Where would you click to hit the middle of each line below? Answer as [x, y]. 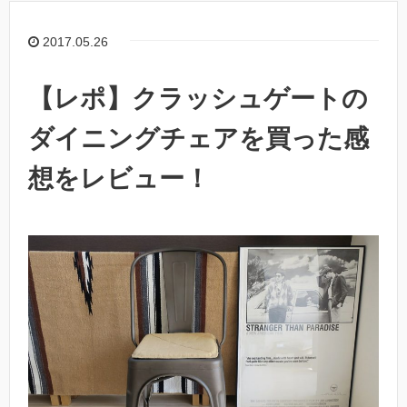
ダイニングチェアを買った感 [199, 138]
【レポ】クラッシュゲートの [198, 98]
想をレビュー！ [119, 178]
